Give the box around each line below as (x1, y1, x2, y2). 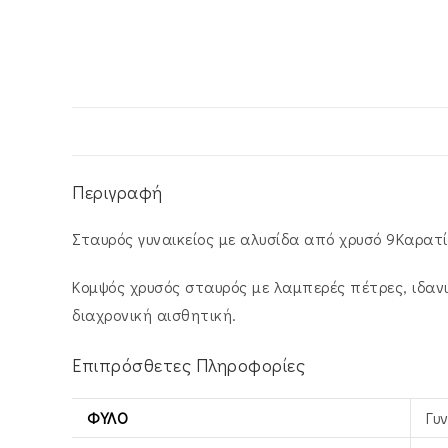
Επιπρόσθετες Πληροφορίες (72, 352, 305, 377)
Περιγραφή (72, 179, 163, 204)
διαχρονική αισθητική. (72, 303, 237, 325)
